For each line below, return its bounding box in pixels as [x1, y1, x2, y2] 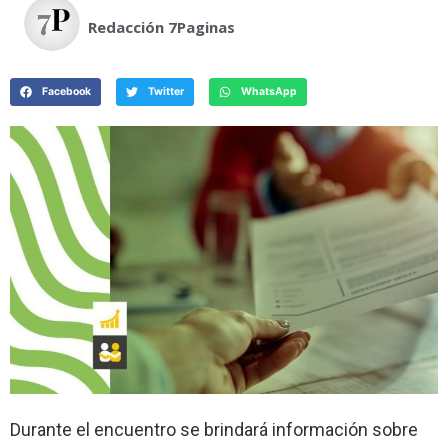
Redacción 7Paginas [88, 17, 235, 38]
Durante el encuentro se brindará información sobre [10, 419, 418, 441]
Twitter [147, 85, 184, 99]
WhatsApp [240, 85, 297, 99]
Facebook [41, 85, 91, 99]
